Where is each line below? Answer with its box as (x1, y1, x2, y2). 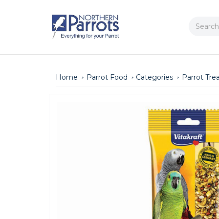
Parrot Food (86, 72, 128, 82)
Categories (136, 72, 174, 82)
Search (189, 17, 213, 26)
